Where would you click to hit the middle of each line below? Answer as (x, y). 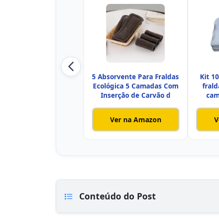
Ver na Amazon (135, 119)
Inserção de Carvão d (135, 95)
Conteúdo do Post (116, 196)
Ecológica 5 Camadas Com (135, 86)
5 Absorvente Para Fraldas (136, 77)
